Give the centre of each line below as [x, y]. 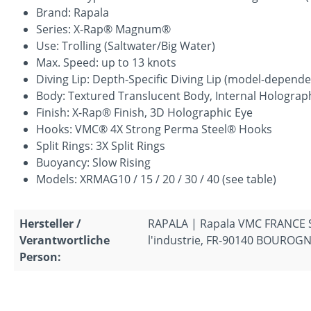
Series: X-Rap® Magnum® [103, 29]
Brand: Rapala [73, 12]
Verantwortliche [65, 240]
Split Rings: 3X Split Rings [101, 145]
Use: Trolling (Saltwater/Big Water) [126, 45]
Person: [40, 257]
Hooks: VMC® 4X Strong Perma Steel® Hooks [154, 129]
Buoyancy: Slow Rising [93, 162]
